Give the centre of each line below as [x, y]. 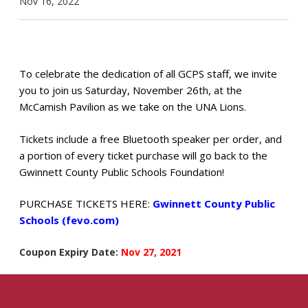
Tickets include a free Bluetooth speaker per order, [142, 139]
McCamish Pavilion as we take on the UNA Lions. [133, 107]
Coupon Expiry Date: [70, 252]
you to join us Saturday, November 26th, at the [131, 90]
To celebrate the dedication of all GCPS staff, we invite [148, 74]
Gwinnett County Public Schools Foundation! [122, 172]
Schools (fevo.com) [69, 220]
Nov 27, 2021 [151, 252]
